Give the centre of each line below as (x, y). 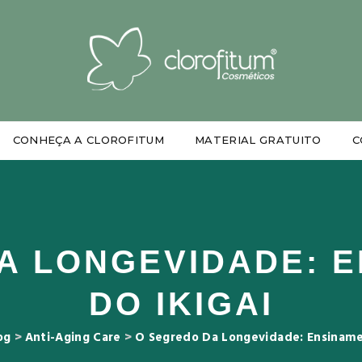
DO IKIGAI (181, 304)
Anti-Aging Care (73, 338)
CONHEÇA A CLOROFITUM (88, 140)
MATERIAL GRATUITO (258, 140)
